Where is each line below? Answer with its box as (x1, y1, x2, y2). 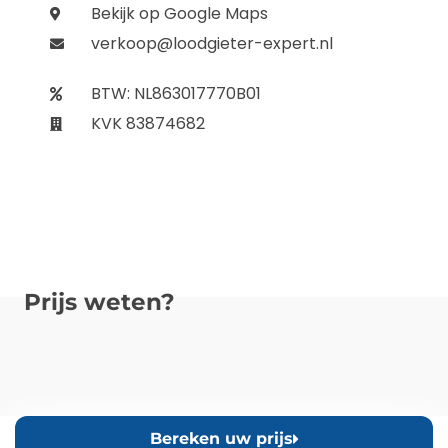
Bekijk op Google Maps (90, 2, 268, 26)
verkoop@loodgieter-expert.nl (90, 32, 333, 56)
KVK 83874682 (90, 112, 205, 136)
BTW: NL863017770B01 (90, 82, 261, 106)
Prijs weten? (24, 288, 175, 317)
